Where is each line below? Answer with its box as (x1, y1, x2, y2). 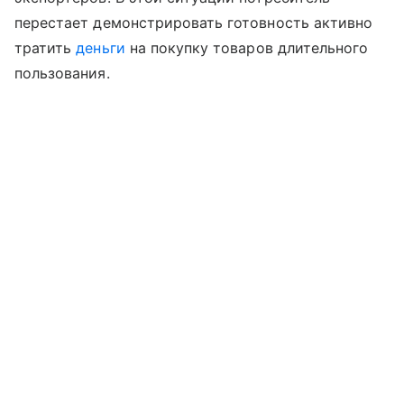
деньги (76, 38, 125, 57)
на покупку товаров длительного (124, 38, 369, 57)
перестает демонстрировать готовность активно (14, 13, 373, 32)
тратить (14, 38, 77, 57)
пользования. (14, 63, 110, 82)
